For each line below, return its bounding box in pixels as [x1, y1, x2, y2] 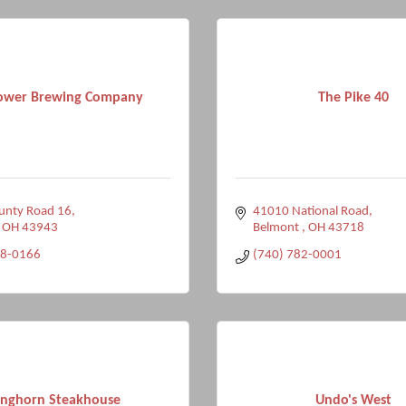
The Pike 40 [318, 90, 389, 105]
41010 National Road [252, 205, 369, 218]
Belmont [252, 221, 302, 235]
